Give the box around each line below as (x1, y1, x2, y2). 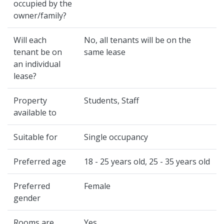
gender (13, 192, 40, 203)
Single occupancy (84, 131, 148, 142)
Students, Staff (84, 95, 139, 106)
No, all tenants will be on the (84, 34, 191, 45)
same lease (84, 46, 125, 57)
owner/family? (13, 10, 66, 21)
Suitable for (13, 131, 57, 142)
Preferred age (13, 156, 66, 167)
